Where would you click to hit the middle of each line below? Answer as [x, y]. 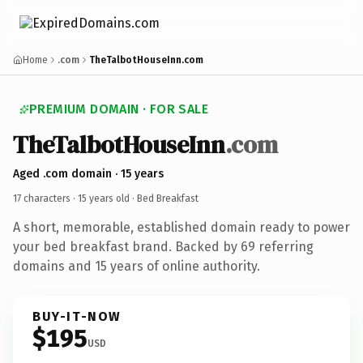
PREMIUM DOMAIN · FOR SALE [119, 109]
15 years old [104, 198]
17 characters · [45, 198]
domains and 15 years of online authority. [137, 266]
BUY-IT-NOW [77, 316]
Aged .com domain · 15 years [88, 173]
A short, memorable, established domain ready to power [181, 227]
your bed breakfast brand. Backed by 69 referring [163, 246]
